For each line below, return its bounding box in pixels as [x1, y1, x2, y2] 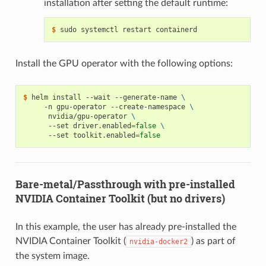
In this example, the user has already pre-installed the [15, 222, 236, 232]
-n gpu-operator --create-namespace [23, 103, 189, 112]
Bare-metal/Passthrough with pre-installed [15, 177, 235, 192]
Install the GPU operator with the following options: [15, 59, 233, 69]
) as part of [191, 236, 236, 246]
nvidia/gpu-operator [23, 112, 131, 121]
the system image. [15, 251, 90, 261]
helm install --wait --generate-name [31, 93, 181, 102]
